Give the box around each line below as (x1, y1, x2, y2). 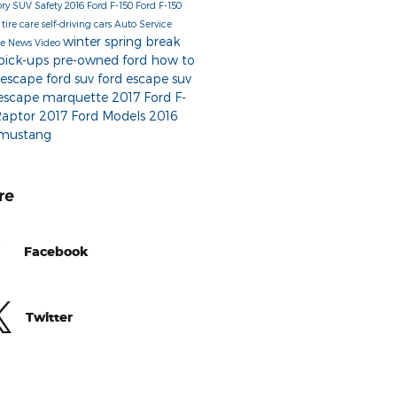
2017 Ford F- (111, 89, 186, 105)
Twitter (25, 308, 73, 324)
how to (150, 51, 195, 67)
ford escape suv (97, 70, 191, 86)
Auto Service (113, 17, 172, 29)
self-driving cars (41, 17, 114, 29)
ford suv (45, 70, 97, 86)
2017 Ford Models (38, 107, 149, 123)
